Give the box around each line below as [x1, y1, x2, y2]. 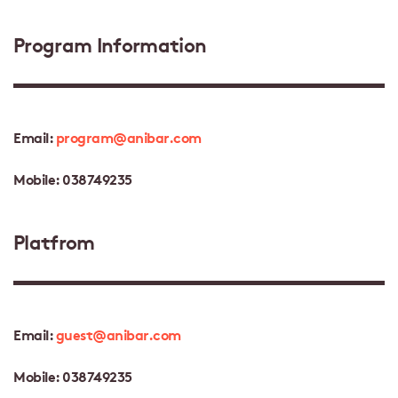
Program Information [13, 28, 207, 58]
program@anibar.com [55, 125, 203, 147]
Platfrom [13, 226, 95, 255]
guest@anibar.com [55, 322, 181, 344]
